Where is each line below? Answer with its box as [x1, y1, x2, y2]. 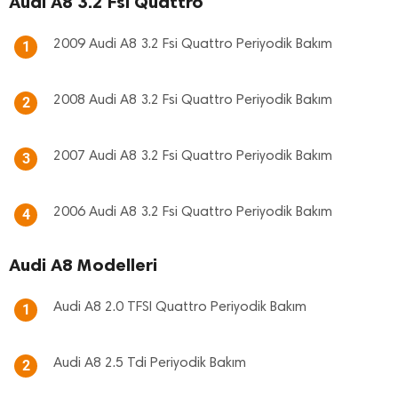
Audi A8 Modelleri [9, 254, 157, 276]
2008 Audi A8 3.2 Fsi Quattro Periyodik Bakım [53, 93, 332, 108]
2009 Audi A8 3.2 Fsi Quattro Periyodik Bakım [53, 37, 332, 52]
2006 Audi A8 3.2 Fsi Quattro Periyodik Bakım [53, 205, 332, 220]
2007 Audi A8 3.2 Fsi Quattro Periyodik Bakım [53, 149, 332, 164]
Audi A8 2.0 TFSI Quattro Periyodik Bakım [53, 300, 306, 315]
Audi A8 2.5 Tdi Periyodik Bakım [53, 356, 246, 371]
